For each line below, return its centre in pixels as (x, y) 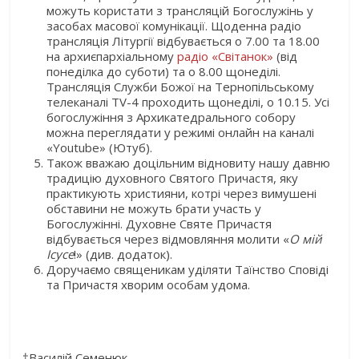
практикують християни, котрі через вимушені (182, 193)
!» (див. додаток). (123, 254)
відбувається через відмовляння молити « (168, 239)
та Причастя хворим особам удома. (149, 284)
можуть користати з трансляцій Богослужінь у (180, 10)
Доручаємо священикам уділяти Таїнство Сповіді (188, 269)
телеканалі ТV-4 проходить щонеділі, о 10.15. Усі (188, 102)
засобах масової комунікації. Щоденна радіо (174, 26)
